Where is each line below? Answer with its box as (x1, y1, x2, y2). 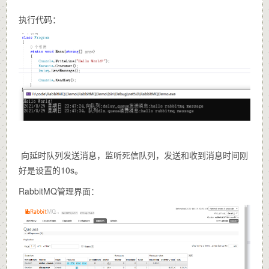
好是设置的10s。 (19, 163, 83, 176)
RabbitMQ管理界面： (19, 184, 99, 197)
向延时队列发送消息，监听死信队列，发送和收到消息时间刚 (19, 148, 248, 161)
